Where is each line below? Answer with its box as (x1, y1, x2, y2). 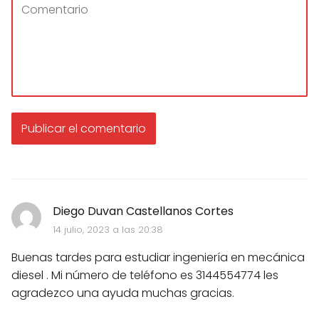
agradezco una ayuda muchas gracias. (11, 284, 234, 301)
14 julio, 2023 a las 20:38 (52, 222, 163, 236)
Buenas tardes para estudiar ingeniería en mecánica (11, 249, 305, 266)
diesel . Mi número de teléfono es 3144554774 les (11, 266, 278, 283)
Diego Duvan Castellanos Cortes (52, 202, 234, 219)
